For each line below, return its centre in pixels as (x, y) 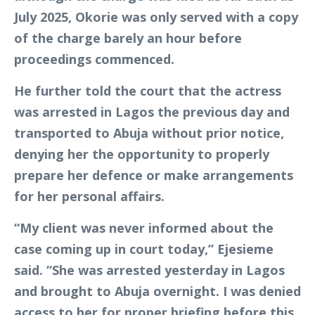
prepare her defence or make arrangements (154, 175)
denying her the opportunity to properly (142, 154)
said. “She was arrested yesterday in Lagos (149, 270)
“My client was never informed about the (144, 228)
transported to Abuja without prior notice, (149, 133)
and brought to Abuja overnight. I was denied (157, 291)
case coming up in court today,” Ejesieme (144, 249)
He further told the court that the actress (148, 91)
